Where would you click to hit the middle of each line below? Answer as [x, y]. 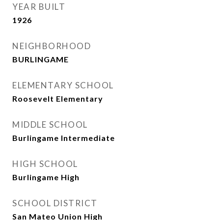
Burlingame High [46, 177]
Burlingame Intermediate [64, 138]
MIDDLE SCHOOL [50, 124]
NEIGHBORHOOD [52, 46]
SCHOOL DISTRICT [55, 203]
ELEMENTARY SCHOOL [63, 85]
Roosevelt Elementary [58, 98]
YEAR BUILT [39, 7]
